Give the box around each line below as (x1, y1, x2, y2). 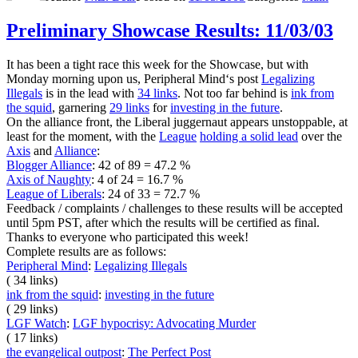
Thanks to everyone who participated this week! (6, 230, 249, 245)
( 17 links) (6, 331, 58, 345)
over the (298, 129, 342, 144)
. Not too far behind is (177, 86, 291, 101)
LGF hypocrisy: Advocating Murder (73, 316, 256, 331)
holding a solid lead (200, 129, 298, 144)
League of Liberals (6, 187, 101, 201)
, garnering (52, 101, 109, 115)
